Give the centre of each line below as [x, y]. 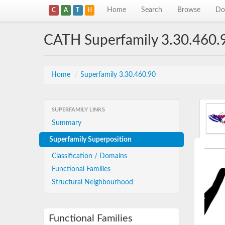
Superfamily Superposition [90, 140]
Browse [189, 10]
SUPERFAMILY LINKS [78, 110]
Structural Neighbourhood [92, 182]
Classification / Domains [89, 156]
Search [152, 10]
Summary [67, 123]
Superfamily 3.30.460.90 [118, 75]
